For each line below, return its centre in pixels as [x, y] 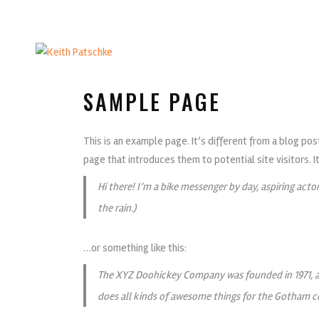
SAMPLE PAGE [152, 101]
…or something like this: [135, 248]
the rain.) [117, 208]
